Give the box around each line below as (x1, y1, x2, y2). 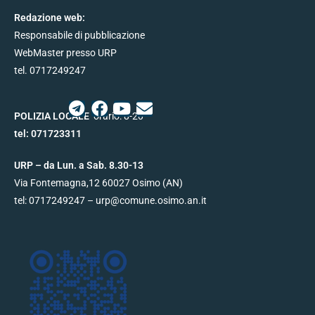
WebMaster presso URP (14, 47, 117, 59)
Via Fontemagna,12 (14, 177, 102, 189)
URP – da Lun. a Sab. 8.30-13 (14, 160, 143, 172)
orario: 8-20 (94, 110, 143, 122)
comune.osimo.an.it (120, 195, 207, 207)
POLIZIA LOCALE (14, 110, 94, 122)
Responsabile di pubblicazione (14, 30, 145, 41)
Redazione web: (14, 12, 85, 24)
